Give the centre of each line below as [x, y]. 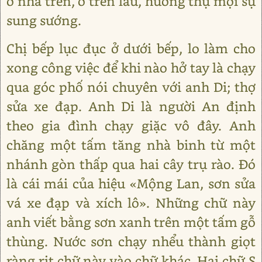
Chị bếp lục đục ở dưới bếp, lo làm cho [131, 48]
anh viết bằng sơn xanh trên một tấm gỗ [131, 222]
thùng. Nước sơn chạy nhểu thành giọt [131, 241]
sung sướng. [44, 20]
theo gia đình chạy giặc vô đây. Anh [131, 125]
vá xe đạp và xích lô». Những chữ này [131, 203]
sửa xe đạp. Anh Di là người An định [131, 106]
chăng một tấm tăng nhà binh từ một [131, 145]
